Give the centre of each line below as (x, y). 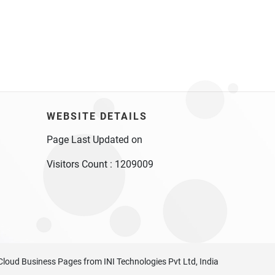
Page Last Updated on (95, 139)
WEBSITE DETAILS (97, 116)
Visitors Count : (81, 164)
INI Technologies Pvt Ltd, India (161, 261)
